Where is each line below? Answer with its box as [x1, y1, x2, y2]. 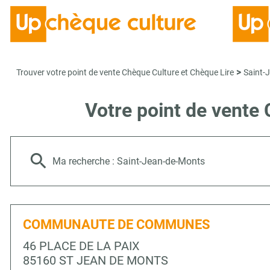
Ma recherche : [52, 155, 117, 167]
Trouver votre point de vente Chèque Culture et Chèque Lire [16, 67, 234, 77]
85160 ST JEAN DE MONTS [23, 253, 168, 268]
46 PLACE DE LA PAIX [23, 239, 140, 253]
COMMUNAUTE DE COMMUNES [23, 217, 210, 232]
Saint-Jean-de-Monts [117, 155, 205, 167]
